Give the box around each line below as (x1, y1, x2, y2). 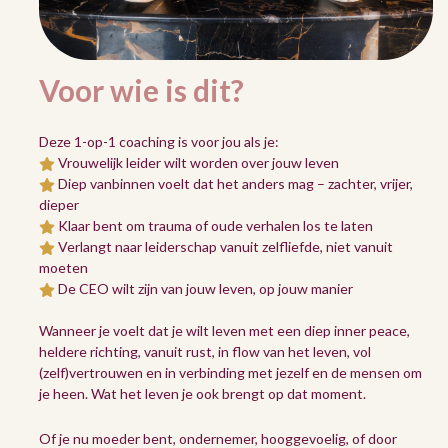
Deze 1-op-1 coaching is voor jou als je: (39, 132, 279, 150)
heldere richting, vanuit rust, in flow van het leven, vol (39, 342, 371, 360)
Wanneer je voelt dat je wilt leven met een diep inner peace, (39, 321, 410, 339)
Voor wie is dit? (39, 71, 244, 108)
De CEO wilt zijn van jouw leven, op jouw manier (57, 279, 353, 297)
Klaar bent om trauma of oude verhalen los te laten (57, 216, 373, 234)
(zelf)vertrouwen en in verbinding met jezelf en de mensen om (39, 363, 422, 381)
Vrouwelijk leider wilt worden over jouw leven (57, 153, 339, 171)
